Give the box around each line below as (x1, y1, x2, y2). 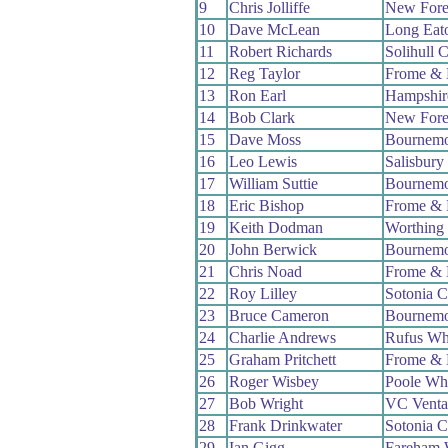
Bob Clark (228, 109, 295, 127)
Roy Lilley (228, 285, 297, 303)
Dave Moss (228, 131, 301, 149)
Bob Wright (228, 395, 303, 413)
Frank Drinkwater (228, 417, 342, 435)
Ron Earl (228, 87, 286, 105)
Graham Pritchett (228, 351, 336, 369)
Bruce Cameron (228, 307, 329, 325)
